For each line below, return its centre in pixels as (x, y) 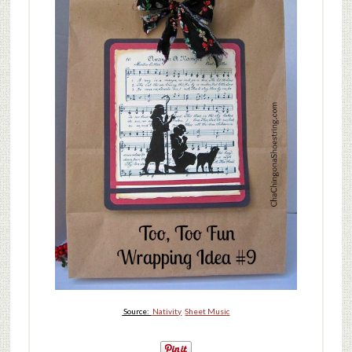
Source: (137, 312)
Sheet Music (207, 312)
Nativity (167, 312)
